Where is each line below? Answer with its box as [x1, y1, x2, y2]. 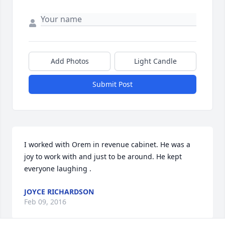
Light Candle [134, 56, 177, 66]
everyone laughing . [24, 164, 91, 174]
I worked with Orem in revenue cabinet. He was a [24, 140, 190, 150]
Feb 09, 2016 [24, 197, 66, 207]
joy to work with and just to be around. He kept [24, 152, 182, 162]
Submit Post [92, 79, 133, 89]
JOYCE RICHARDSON [24, 187, 94, 197]
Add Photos [50, 56, 89, 66]
